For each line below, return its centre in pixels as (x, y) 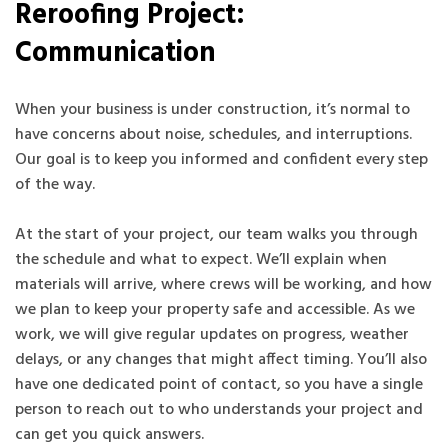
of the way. (55, 184)
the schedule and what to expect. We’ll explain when (201, 259)
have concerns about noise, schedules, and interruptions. (213, 134)
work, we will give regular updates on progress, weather (212, 334)
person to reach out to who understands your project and (219, 409)
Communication (119, 53)
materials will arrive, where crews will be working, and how (223, 284)
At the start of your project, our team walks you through (216, 234)
